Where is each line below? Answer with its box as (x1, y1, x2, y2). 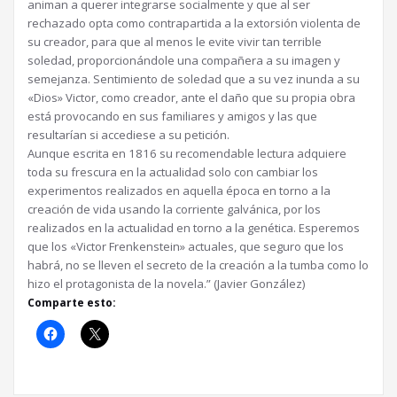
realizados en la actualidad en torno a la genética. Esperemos (27, 220, 360, 236)
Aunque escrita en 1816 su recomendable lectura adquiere (27, 145, 346, 161)
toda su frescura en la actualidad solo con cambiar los (27, 164, 318, 180)
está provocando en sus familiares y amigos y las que (27, 108, 317, 124)
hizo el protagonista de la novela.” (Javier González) (27, 276, 305, 292)
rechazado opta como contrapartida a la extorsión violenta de (27, 15, 361, 31)
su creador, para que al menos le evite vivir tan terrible (27, 34, 322, 50)
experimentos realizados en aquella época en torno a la (27, 183, 331, 198)
